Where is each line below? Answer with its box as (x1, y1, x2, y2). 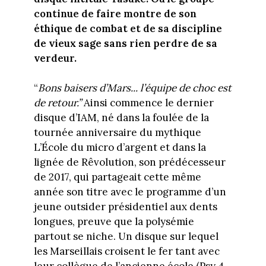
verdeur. (33, 51, 77, 65)
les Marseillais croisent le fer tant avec (33, 245, 220, 258)
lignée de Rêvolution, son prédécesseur (33, 156, 226, 169)
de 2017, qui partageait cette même (33, 170, 201, 184)
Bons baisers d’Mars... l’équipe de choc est (37, 81, 232, 95)
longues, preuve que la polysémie (33, 215, 194, 229)
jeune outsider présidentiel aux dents (33, 200, 217, 214)
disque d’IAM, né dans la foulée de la (33, 111, 209, 125)
